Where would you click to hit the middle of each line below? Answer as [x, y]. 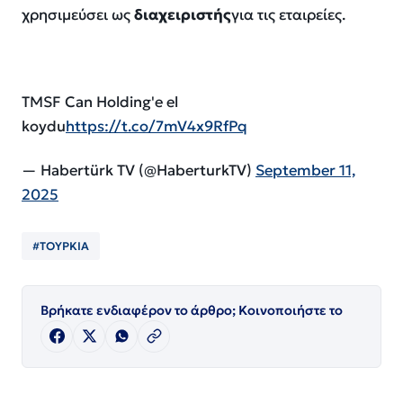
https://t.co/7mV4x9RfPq [157, 127]
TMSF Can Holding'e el [100, 103]
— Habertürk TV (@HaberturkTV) [139, 170]
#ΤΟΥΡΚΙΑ [61, 246]
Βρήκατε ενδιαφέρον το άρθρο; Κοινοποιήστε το [192, 310]
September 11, [305, 170]
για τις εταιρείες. [288, 15]
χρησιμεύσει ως [78, 15]
